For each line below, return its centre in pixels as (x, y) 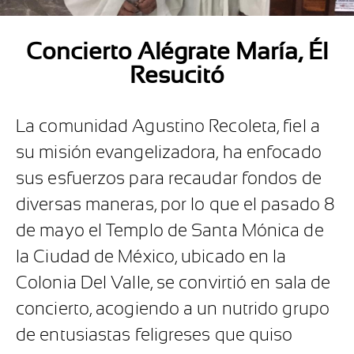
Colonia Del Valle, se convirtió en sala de (173, 283)
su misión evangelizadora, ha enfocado (169, 153)
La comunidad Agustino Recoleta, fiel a (168, 126)
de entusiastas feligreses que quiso (154, 335)
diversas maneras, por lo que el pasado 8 (176, 205)
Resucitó (177, 75)
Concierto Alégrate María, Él (177, 52)
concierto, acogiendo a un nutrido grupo (173, 309)
